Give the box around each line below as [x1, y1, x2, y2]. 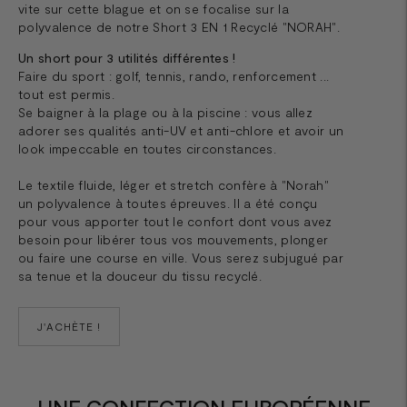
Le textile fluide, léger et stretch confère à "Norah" [18, 176, 329, 193]
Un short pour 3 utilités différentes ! [18, 49, 236, 65]
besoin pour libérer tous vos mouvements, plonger [18, 231, 329, 247]
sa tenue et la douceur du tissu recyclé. [18, 267, 263, 283]
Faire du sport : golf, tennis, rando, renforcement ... [18, 67, 330, 84]
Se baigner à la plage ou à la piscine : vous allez [18, 104, 313, 120]
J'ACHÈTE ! [37, 319, 101, 333]
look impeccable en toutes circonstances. [18, 140, 277, 156]
